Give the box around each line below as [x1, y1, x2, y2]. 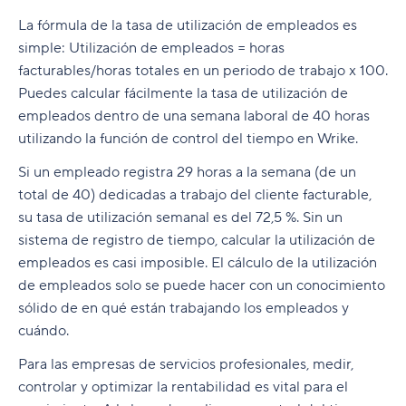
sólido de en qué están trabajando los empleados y [18, 299, 349, 318]
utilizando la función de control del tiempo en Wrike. [18, 130, 362, 149]
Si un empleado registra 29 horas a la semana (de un [18, 163, 356, 182]
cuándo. [18, 322, 72, 341]
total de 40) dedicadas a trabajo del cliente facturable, [18, 186, 372, 205]
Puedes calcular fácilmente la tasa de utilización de [18, 84, 348, 103]
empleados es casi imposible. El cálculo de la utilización [18, 254, 377, 273]
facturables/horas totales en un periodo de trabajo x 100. [18, 62, 388, 81]
